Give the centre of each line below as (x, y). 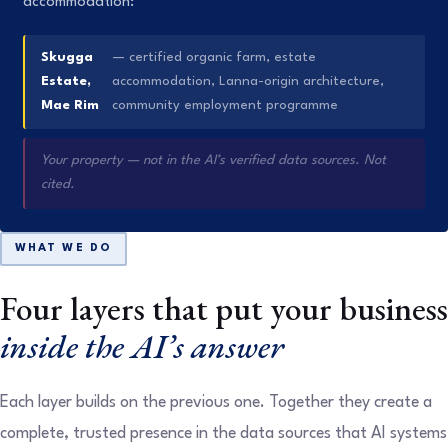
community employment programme (224, 105)
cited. (58, 185)
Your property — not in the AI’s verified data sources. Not (214, 161)
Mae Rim (70, 105)
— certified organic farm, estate (213, 57)
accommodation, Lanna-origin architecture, (247, 81)
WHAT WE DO (63, 248)
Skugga (67, 57)
